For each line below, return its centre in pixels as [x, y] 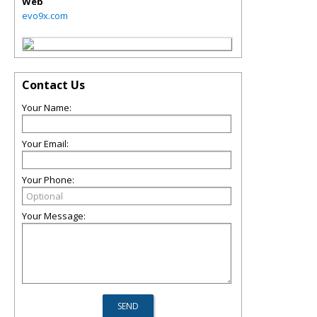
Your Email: [45, 143]
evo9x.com [45, 15]
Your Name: [47, 107]
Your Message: [54, 215]
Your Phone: [48, 179]
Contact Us [53, 85]
